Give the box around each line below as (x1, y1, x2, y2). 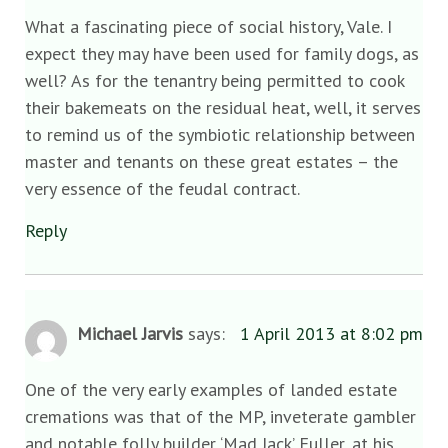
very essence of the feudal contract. (25, 177, 300, 201)
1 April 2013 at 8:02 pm (240, 321, 423, 345)
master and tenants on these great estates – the (25, 150, 398, 174)
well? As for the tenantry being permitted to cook (25, 69, 404, 93)
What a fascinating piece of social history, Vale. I (25, 15, 392, 39)
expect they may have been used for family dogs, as (25, 42, 419, 66)
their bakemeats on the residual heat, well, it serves (25, 96, 421, 120)
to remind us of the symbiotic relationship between (25, 123, 415, 147)
